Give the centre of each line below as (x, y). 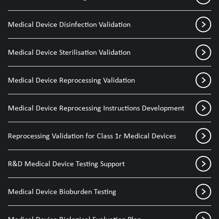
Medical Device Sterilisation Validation (69, 52)
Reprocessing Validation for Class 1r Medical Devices (92, 136)
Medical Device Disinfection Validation (69, 24)
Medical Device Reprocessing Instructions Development (96, 108)
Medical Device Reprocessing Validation (71, 80)
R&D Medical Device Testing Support (66, 164)
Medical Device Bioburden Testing (62, 191)
